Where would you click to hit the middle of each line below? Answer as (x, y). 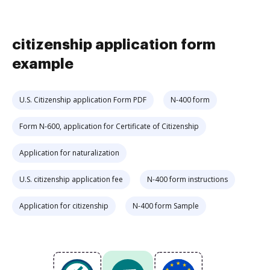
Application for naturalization (69, 153)
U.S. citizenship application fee (71, 179)
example (43, 64)
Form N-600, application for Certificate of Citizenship (109, 126)
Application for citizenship (64, 206)
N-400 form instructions (187, 179)
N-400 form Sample (166, 206)
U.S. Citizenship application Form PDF (83, 100)
